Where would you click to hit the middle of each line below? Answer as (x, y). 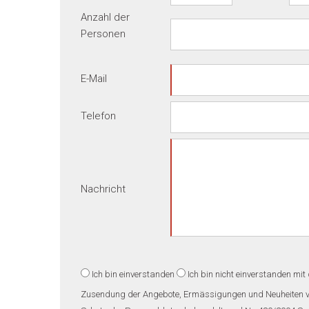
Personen (103, 34)
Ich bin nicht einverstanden (239, 274)
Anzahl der (105, 17)
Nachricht (103, 189)
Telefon (98, 116)
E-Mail (94, 79)
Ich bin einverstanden (133, 274)
